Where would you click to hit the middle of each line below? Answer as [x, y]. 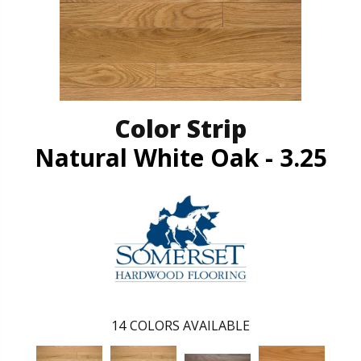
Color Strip [180, 128]
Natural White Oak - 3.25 [180, 157]
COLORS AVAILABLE [190, 326]
